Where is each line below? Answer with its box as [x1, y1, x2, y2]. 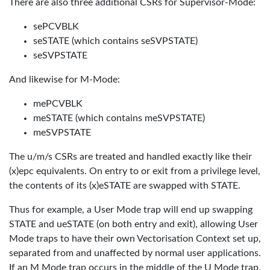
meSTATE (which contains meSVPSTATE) [33, 113, 205, 123]
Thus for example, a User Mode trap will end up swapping [9, 205, 253, 215]
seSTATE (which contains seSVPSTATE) [33, 36, 198, 46]
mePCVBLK [33, 99, 83, 108]
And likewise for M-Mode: [9, 75, 120, 84]
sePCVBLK [33, 22, 79, 31]
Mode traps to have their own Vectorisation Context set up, [9, 234, 261, 243]
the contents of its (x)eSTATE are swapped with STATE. [9, 181, 240, 190]
